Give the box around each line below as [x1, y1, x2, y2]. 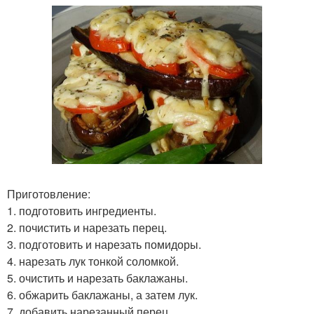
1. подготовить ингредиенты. [7, 202, 156, 219]
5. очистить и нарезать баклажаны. [7, 269, 188, 286]
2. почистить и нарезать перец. [7, 219, 167, 235]
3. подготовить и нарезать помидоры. [7, 235, 201, 252]
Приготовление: [7, 185, 90, 202]
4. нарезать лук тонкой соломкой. [7, 252, 179, 269]
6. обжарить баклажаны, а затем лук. [7, 286, 198, 303]
